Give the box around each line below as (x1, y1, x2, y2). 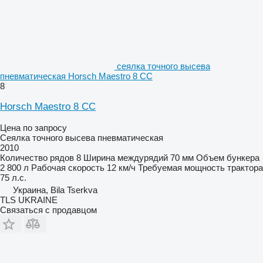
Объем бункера (196, 152, 259, 163)
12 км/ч (107, 162, 136, 173)
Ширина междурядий (83, 152, 168, 163)
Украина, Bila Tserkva (13, 184, 97, 195)
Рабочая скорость (31, 162, 104, 173)
